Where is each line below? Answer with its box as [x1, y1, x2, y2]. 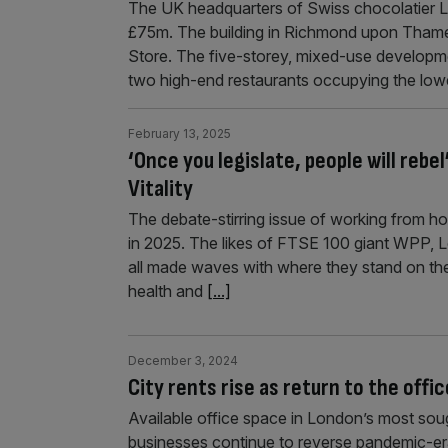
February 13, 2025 [128, 126, 231, 141]
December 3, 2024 [128, 353, 238, 368]
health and [128, 281, 207, 301]
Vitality [128, 174, 193, 203]
